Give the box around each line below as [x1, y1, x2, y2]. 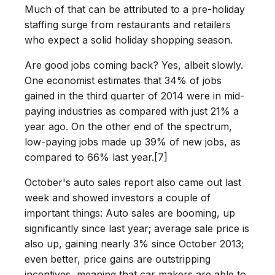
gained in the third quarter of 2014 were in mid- [25, 90, 244, 103]
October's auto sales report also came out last [25, 176, 241, 189]
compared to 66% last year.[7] [25, 151, 168, 164]
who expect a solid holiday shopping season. [25, 34, 233, 47]
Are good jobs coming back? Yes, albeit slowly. [25, 59, 243, 72]
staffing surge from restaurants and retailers [25, 18, 231, 31]
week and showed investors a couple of [25, 192, 211, 204]
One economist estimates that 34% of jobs [25, 74, 222, 87]
